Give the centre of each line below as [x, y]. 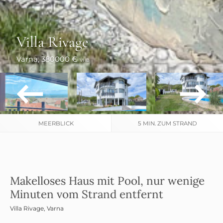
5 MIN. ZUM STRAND [167, 123]
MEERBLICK [56, 123]
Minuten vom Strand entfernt [87, 194]
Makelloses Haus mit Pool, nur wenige [107, 180]
